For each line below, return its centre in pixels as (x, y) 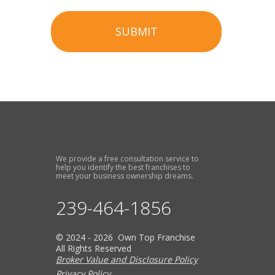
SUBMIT (136, 32)
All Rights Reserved (94, 249)
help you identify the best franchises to (123, 168)
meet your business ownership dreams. (125, 176)
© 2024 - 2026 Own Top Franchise (126, 238)
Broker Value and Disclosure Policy (127, 260)
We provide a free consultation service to (127, 159)
